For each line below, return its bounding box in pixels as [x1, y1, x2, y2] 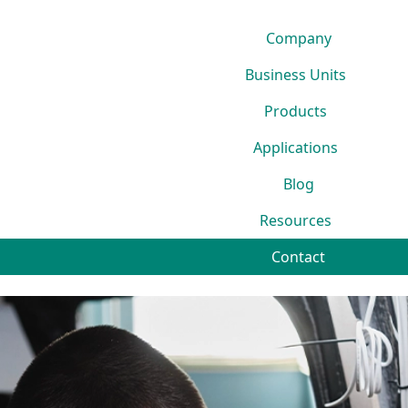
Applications [253, 138, 339, 158]
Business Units [245, 65, 347, 86]
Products [264, 101, 328, 122]
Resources [260, 210, 332, 231]
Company [265, 28, 331, 49]
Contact [271, 247, 326, 268]
